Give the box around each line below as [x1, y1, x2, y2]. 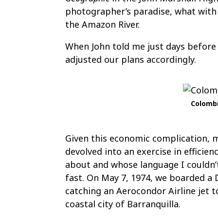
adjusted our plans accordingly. [65, 54, 197, 65]
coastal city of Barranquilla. [65, 198, 181, 210]
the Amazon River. [65, 18, 140, 30]
